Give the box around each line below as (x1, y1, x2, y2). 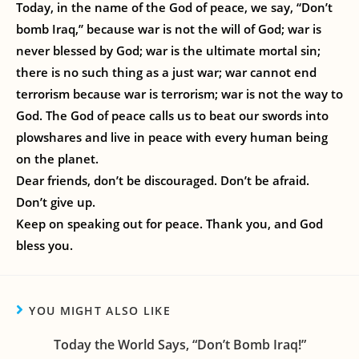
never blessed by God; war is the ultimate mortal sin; (16, 42, 321, 58)
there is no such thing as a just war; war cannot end (16, 64, 317, 80)
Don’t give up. (16, 194, 95, 210)
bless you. (16, 237, 73, 253)
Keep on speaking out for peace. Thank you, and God (16, 216, 323, 232)
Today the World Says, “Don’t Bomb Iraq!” (53, 335, 306, 353)
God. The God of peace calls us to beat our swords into (16, 107, 329, 123)
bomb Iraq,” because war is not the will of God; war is (16, 21, 321, 37)
